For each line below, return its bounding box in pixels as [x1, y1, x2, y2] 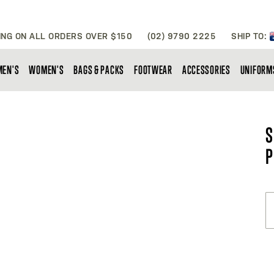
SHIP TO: [231, 31, 270, 41]
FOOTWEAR [134, 63, 172, 76]
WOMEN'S [29, 63, 64, 76]
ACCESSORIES [182, 63, 231, 76]
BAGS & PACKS [73, 63, 125, 76]
